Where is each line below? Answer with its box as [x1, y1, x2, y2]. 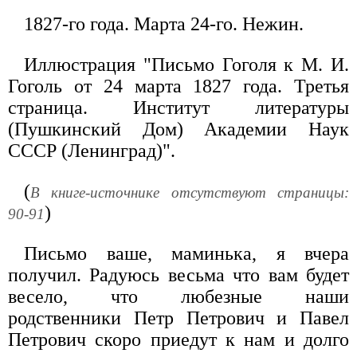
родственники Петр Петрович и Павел [8, 308, 349, 329]
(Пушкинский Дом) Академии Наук [8, 119, 349, 140]
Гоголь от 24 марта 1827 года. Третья [8, 76, 349, 97]
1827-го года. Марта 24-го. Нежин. [24, 14, 304, 35]
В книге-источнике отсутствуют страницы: [30, 184, 349, 202]
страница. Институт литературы [8, 97, 349, 119]
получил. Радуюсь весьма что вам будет [8, 265, 349, 286]
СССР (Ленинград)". [8, 140, 175, 162]
